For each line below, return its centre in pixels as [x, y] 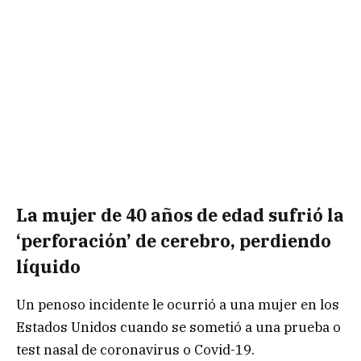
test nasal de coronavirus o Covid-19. [135, 349]
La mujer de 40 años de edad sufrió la [180, 216]
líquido [48, 267]
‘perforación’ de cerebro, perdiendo [174, 241]
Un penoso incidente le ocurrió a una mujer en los [178, 304]
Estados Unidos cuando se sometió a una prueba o [178, 327]
